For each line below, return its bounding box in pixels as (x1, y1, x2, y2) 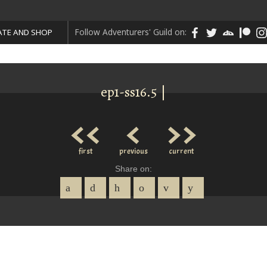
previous (119, 146, 148, 157)
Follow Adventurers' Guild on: (74, 26, 187, 38)
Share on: (114, 164, 152, 174)
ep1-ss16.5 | (100, 82, 166, 102)
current (168, 146, 194, 157)
